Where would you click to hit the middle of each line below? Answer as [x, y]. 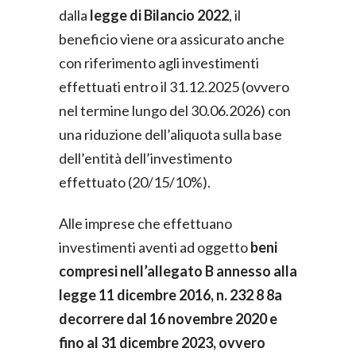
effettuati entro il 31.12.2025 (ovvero [174, 87]
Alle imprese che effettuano [145, 223]
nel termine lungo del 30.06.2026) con [175, 110]
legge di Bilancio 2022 [159, 15]
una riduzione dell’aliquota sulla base [170, 134]
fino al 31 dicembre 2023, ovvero [162, 342]
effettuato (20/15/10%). [135, 182]
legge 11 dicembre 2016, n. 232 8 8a [170, 295]
